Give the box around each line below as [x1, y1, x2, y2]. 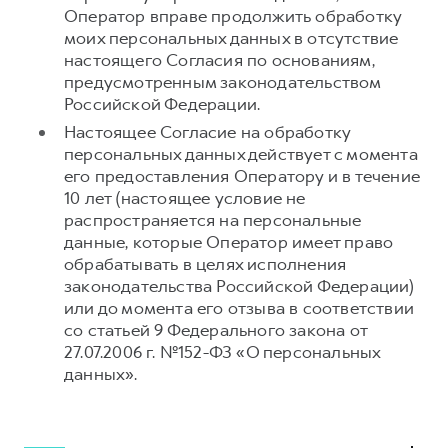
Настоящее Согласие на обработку [64, 121, 351, 143]
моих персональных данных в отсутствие [64, 27, 399, 49]
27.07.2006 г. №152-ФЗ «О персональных [64, 341, 381, 363]
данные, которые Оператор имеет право [64, 231, 394, 253]
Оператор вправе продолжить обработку [64, 5, 402, 27]
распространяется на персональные [64, 209, 362, 231]
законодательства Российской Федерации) [64, 275, 415, 297]
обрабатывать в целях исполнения [64, 253, 347, 275]
